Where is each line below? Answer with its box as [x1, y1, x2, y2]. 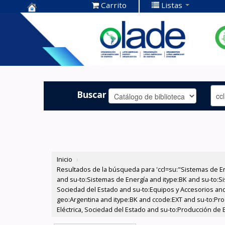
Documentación [27, 29, 102, 42]
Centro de [27, 13, 74, 27]
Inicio [57, 155, 73, 164]
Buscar [77, 88, 107, 100]
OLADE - [27, 44, 65, 58]
